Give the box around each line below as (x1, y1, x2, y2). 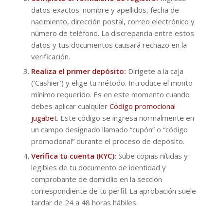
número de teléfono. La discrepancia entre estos (31, 28, 194, 38)
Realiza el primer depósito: (31, 66, 126, 76)
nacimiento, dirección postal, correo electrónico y (31, 16, 195, 26)
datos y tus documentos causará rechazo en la (31, 39, 187, 50)
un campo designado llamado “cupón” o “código (31, 124, 188, 134)
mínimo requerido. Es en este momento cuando (31, 89, 190, 99)
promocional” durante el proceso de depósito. (31, 136, 184, 146)
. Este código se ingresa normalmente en (56, 112, 194, 123)
